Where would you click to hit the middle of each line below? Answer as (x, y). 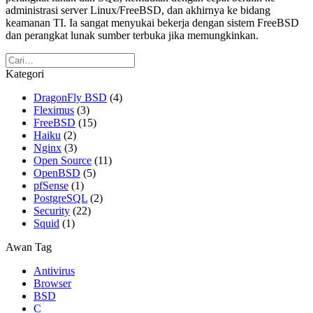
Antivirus (54, 271)
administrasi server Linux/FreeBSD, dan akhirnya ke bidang (138, 10)
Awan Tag (29, 247)
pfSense (51, 186)
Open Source (63, 161)
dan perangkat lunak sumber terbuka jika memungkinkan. (132, 36)
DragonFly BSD (70, 98)
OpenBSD (57, 173)
